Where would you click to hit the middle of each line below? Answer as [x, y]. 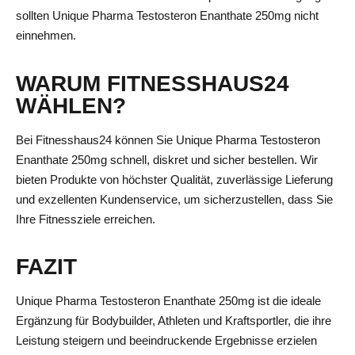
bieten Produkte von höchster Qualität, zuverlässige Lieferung [174, 179]
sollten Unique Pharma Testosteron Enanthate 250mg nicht [167, 16]
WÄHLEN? [71, 105]
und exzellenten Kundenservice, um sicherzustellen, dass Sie [174, 199]
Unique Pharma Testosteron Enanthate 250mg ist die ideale [168, 300]
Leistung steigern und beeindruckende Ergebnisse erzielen [166, 340]
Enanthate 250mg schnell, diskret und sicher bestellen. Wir [167, 159]
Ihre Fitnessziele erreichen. [86, 219]
